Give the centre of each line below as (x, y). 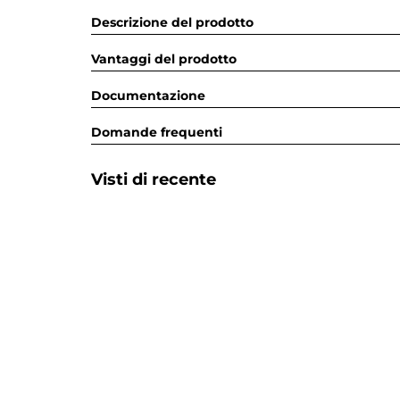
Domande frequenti (157, 132)
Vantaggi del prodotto (164, 59)
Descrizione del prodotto (172, 22)
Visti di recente (154, 179)
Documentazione (148, 96)
